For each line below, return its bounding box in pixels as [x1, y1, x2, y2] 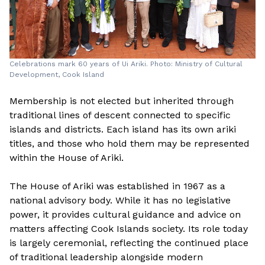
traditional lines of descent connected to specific [9, 109, 231, 121]
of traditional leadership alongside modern [9, 251, 203, 263]
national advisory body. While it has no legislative [9, 195, 231, 206]
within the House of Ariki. [9, 152, 124, 164]
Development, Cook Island [9, 70, 104, 79]
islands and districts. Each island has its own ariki [9, 124, 236, 135]
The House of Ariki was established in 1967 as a [9, 180, 225, 192]
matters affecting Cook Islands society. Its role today [9, 223, 248, 235]
